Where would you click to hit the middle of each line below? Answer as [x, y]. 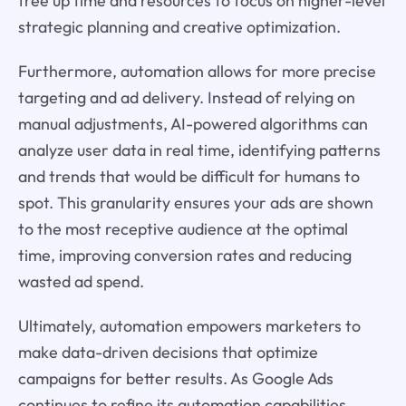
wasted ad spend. [81, 281]
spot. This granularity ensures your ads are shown [195, 202]
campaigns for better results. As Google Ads [175, 378]
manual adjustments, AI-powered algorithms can [193, 123]
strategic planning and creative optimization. [179, 26]
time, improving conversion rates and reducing [184, 255]
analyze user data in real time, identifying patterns [199, 150]
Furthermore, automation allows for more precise [197, 71]
